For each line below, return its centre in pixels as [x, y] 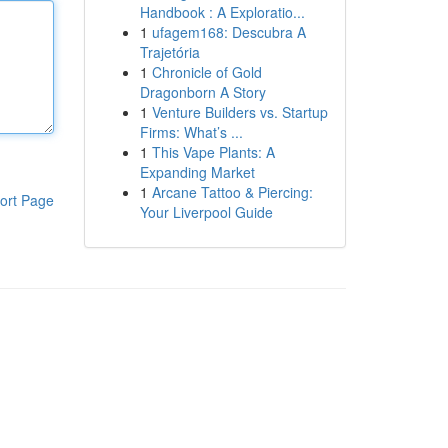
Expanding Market [197, 172]
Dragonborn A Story [202, 92]
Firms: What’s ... [191, 132]
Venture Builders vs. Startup [239, 112]
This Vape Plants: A [213, 152]
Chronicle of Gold [206, 72]
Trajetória [169, 52]
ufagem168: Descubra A [228, 32]
